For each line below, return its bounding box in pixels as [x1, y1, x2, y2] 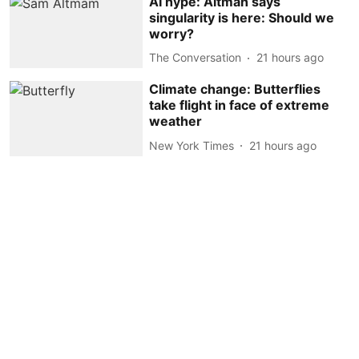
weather [149, 113, 203, 130]
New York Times [149, 138, 235, 152]
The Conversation [149, 50, 242, 65]
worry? [149, 25, 195, 42]
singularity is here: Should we [149, 9, 335, 26]
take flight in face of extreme [149, 97, 330, 114]
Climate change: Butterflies [149, 81, 321, 98]
